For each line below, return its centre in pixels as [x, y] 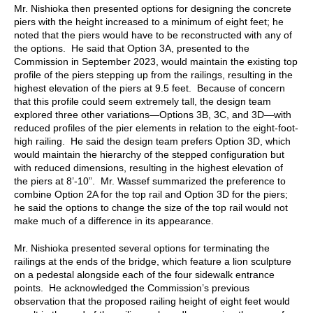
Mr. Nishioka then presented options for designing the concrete [153, 8]
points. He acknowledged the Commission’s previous [132, 287]
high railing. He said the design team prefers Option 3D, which [152, 141]
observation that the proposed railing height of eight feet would [152, 301]
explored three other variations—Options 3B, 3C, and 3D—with [153, 114]
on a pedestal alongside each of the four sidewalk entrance [144, 274]
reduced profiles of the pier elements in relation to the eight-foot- [156, 128]
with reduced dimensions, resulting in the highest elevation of [148, 167]
